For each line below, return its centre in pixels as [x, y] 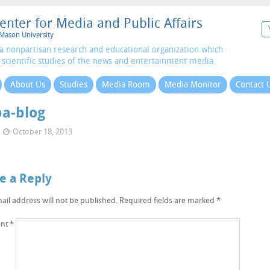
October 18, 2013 [42, 132]
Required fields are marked [168, 200]
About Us [28, 85]
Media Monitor [193, 85]
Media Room [126, 85]
